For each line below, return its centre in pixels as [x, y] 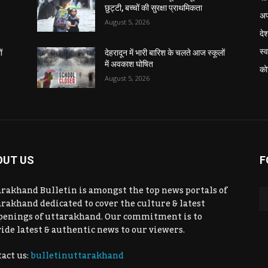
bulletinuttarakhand [77, 256]
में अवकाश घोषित [129, 64]
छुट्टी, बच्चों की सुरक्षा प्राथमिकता [154, 7]
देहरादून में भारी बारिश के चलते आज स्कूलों [165, 52]
